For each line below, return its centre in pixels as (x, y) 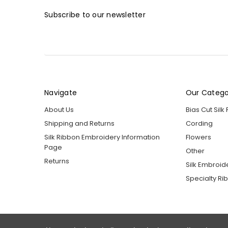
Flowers (198, 137)
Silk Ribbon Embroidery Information (102, 137)
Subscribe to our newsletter (95, 15)
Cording (199, 124)
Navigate (61, 93)
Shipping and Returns (79, 124)
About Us (59, 110)
